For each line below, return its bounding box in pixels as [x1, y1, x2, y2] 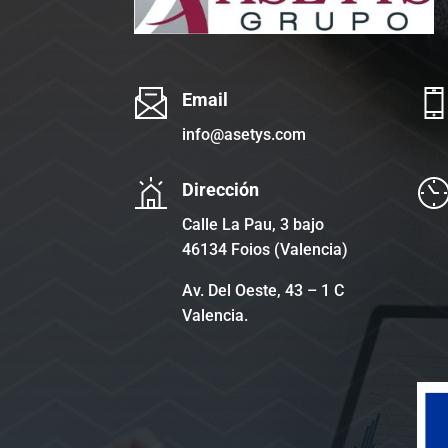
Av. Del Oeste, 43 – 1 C [181, 280, 344, 300]
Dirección [181, 178, 259, 200]
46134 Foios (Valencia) [181, 239, 348, 259]
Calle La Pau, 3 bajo [181, 214, 324, 234]
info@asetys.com [181, 125, 306, 145]
